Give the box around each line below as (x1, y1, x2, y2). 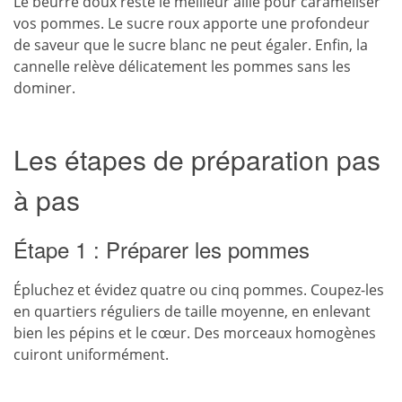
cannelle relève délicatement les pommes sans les (13, 57, 351, 76)
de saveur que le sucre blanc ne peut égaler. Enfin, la (13, 35, 368, 55)
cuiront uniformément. (13, 345, 169, 364)
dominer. (13, 78, 75, 98)
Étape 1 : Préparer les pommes (13, 233, 310, 265)
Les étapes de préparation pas (13, 140, 380, 179)
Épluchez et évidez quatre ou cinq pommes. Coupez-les (13, 280, 384, 300)
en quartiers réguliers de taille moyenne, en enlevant (13, 301, 371, 321)
